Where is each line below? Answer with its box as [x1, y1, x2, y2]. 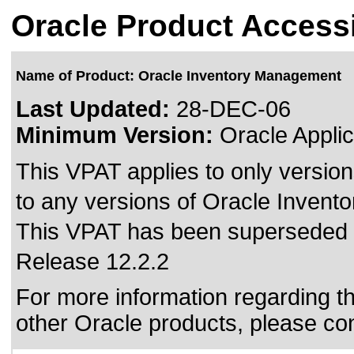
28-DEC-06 [170, 96, 291, 122]
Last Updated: [16, 96, 170, 122]
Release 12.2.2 [16, 249, 169, 274]
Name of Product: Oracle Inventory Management [16, 68, 341, 84]
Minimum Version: [16, 122, 213, 148]
